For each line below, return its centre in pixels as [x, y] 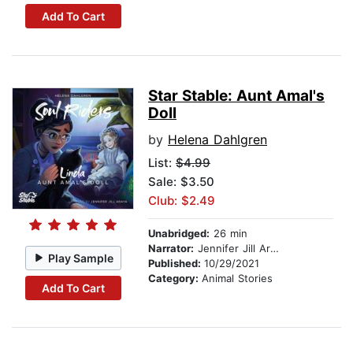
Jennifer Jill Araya [232, 249]
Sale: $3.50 [181, 182]
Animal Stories [237, 279]
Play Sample [81, 258]
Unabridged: [179, 234]
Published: [176, 264]
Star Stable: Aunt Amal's [236, 96]
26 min [229, 234]
